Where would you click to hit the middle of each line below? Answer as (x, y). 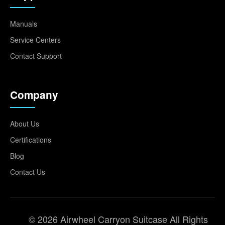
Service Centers (35, 40)
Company (34, 95)
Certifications (31, 140)
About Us (25, 124)
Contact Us (28, 172)
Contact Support (36, 56)
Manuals (24, 24)
